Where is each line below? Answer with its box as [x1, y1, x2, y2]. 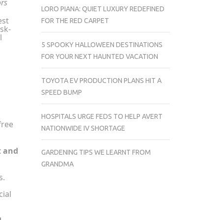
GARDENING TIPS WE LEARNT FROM [41, 148, 151, 156]
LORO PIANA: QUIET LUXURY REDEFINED [41, 5, 165, 13]
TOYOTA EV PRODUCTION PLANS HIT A [41, 77, 162, 84]
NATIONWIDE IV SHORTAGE [41, 124, 125, 132]
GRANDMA [41, 160, 74, 168]
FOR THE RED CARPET [41, 17, 109, 25]
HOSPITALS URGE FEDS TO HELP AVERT [41, 112, 163, 120]
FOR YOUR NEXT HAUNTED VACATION [41, 53, 158, 60]
